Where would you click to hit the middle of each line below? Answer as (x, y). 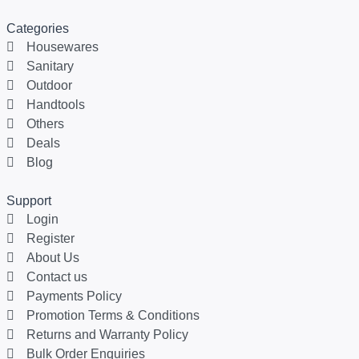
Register (50, 238)
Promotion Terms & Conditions (113, 315)
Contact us (57, 276)
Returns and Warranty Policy (107, 334)
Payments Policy (74, 296)
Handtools (56, 104)
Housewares (63, 46)
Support (29, 200)
